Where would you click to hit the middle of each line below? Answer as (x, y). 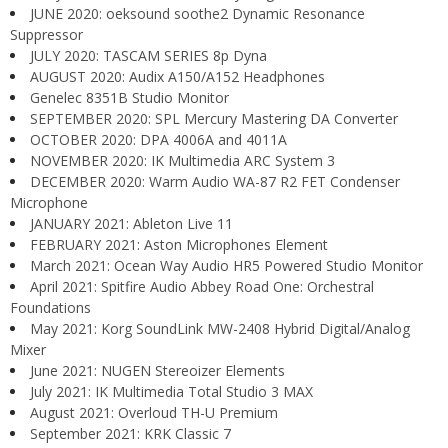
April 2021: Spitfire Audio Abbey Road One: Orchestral (202, 286)
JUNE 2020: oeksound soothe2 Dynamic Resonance (197, 13)
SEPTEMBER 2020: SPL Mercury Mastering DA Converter (214, 118)
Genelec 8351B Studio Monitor (129, 97)
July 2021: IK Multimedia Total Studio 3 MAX (171, 391)
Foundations (50, 307)
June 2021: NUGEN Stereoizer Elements (157, 370)
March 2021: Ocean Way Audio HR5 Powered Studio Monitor (226, 265)
